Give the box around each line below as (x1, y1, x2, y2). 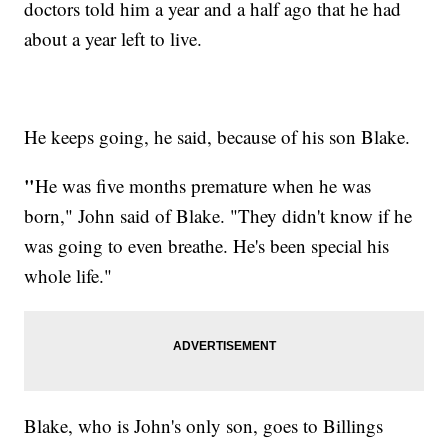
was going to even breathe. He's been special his (24, 233, 390, 259)
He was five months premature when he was (35, 173, 372, 199)
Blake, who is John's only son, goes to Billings (24, 413, 384, 439)
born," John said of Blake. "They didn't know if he (24, 203, 413, 229)
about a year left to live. (24, 26, 203, 52)
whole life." (24, 263, 113, 289)
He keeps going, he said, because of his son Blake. (24, 124, 411, 150)
